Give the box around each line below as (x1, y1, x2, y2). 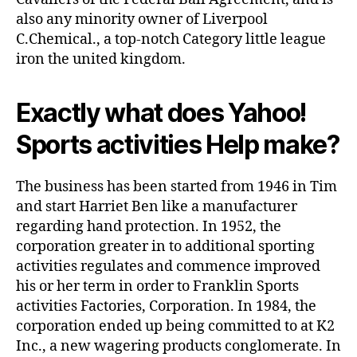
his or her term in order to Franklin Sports (16, 277, 299, 296)
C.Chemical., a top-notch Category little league (16, 29, 326, 49)
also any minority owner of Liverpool (16, 10, 268, 29)
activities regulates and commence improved (16, 257, 320, 276)
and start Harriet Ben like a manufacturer (16, 197, 297, 216)
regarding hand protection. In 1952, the (16, 217, 281, 236)
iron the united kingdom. (16, 49, 186, 69)
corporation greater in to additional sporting (16, 237, 315, 256)
